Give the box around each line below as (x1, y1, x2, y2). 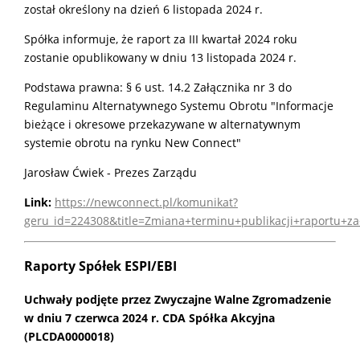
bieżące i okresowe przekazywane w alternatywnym (24, 116, 301, 132)
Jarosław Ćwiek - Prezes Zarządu (24, 164, 197, 180)
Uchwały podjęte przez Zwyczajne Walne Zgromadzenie (24, 292, 331, 308)
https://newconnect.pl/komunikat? (55, 194, 238, 210)
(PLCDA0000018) (24, 329, 114, 345)
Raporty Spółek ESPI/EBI (24, 257, 177, 276)
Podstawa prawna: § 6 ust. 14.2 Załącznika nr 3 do (24, 79, 292, 95)
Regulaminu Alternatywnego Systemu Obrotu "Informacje (24, 97, 333, 113)
